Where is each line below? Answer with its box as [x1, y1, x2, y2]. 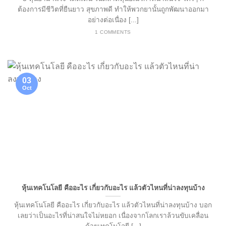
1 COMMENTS [95, 29, 131, 35]
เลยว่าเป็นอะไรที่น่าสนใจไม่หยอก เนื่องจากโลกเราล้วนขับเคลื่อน [18, 212, 208, 220]
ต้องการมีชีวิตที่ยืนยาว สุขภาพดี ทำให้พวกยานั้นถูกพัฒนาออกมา [17, 5, 209, 13]
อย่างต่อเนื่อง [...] [87, 16, 139, 24]
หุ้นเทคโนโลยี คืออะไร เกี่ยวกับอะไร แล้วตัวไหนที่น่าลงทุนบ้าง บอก [14, 201, 212, 209]
